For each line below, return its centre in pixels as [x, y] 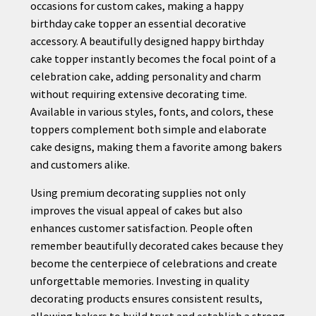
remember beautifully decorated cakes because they [156, 245]
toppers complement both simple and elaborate [148, 129]
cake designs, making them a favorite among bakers [156, 146]
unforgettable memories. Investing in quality [139, 280]
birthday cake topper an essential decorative [138, 23]
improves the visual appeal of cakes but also [136, 210]
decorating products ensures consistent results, [146, 298]
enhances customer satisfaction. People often [141, 227]
